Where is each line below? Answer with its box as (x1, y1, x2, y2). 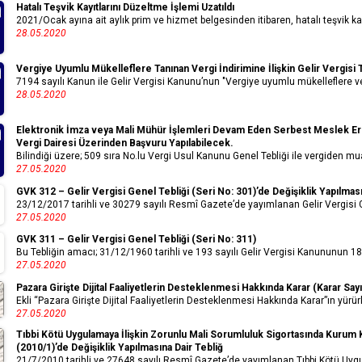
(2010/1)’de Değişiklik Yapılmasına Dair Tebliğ (16, 341, 223, 353)
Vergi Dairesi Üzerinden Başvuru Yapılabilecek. (16, 137, 234, 149)
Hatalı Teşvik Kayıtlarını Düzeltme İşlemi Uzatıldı (16, 2, 234, 14)
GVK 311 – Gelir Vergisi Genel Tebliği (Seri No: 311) (16, 234, 256, 246)
